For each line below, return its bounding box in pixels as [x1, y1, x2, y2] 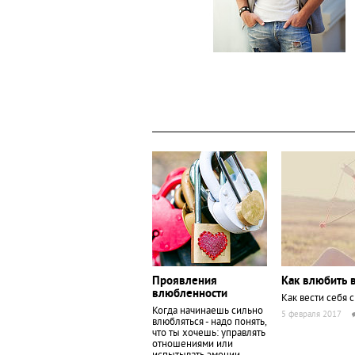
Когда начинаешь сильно [152, 305, 263, 318]
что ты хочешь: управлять [152, 327, 265, 340]
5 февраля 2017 [281, 309, 342, 320]
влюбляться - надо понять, [152, 316, 266, 329]
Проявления [152, 274, 217, 289]
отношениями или [152, 338, 233, 351]
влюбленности [152, 287, 227, 302]
